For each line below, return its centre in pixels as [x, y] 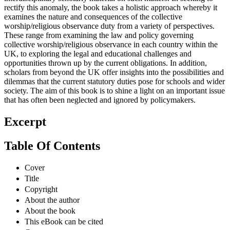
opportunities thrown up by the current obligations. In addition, [106, 63]
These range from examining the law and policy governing [99, 35]
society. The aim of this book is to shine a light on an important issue [114, 91]
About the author [52, 200]
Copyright [41, 189]
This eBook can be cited [64, 221]
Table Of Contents [52, 146]
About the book [50, 210]
